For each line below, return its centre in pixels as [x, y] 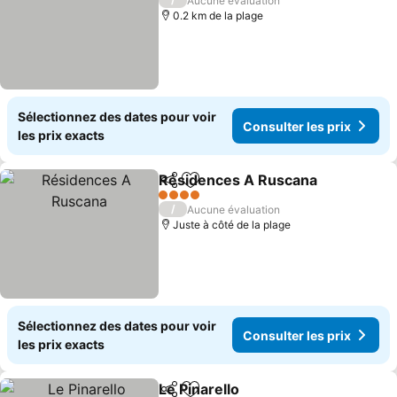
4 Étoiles [179, 201]
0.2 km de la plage [218, 16]
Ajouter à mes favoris [261, 189]
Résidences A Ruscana [238, 180]
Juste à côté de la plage [232, 225]
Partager [184, 188]
